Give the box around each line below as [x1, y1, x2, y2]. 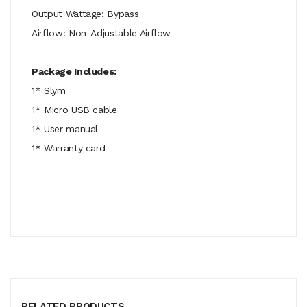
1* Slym [32, 84, 66, 96]
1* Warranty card [32, 142, 106, 153]
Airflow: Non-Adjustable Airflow [32, 27, 171, 38]
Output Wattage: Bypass [32, 8, 139, 19]
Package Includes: [32, 65, 117, 77]
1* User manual [32, 123, 99, 134]
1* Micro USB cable [32, 103, 117, 115]
